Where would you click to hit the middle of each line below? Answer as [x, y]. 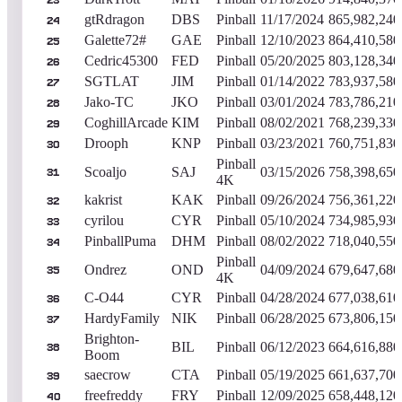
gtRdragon [114, 19]
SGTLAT [112, 81]
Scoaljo [105, 171]
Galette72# [115, 39]
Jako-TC [109, 101]
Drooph [106, 143]
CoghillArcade [126, 122]
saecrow [108, 374]
